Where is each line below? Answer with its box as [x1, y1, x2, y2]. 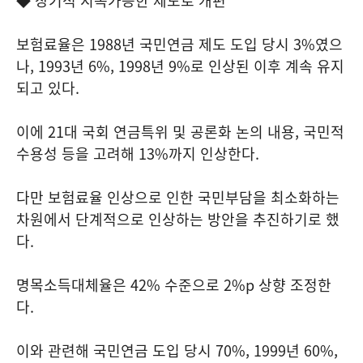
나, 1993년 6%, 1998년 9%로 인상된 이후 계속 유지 [16, 55, 344, 77]
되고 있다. [16, 77, 79, 99]
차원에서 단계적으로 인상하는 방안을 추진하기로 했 [16, 208, 340, 230]
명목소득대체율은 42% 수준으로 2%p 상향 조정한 [16, 274, 331, 296]
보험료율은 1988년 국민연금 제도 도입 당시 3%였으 [16, 33, 343, 55]
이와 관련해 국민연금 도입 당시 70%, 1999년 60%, [16, 340, 338, 361]
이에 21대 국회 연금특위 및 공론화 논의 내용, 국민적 [16, 121, 344, 143]
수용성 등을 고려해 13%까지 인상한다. [16, 143, 259, 164]
